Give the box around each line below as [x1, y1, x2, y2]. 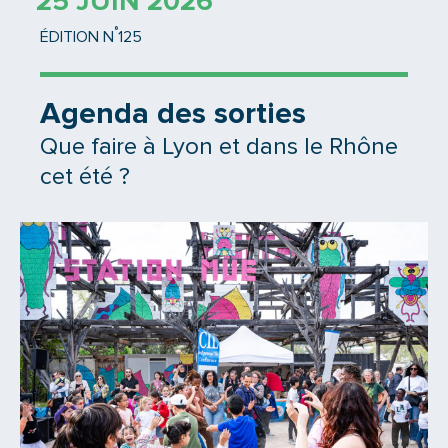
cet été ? [40, 165, 130, 190]
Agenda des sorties [40, 99, 306, 130]
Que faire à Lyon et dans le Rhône [40, 135, 398, 160]
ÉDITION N [40, 29, 114, 46]
